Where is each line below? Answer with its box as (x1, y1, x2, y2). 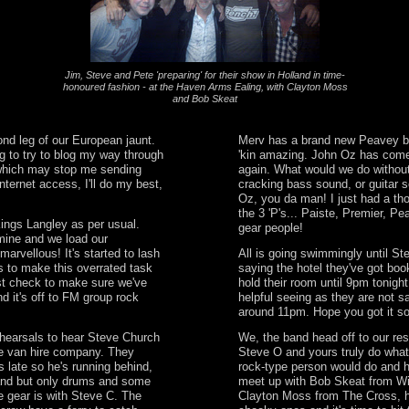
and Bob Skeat (173, 93, 237, 104)
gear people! (238, 221, 310, 235)
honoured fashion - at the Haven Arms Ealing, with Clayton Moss (62, 81, 348, 92)
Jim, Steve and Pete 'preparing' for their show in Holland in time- (65, 69, 345, 80)
